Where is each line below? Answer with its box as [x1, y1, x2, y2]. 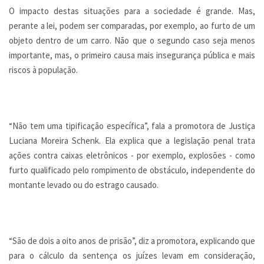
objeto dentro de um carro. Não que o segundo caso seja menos [9, 35, 255, 47]
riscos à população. [9, 64, 78, 76]
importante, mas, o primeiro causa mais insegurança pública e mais [9, 49, 255, 61]
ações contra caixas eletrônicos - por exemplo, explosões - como [9, 150, 255, 161]
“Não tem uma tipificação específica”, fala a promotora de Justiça [9, 120, 255, 132]
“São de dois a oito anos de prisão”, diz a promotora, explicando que [9, 235, 255, 247]
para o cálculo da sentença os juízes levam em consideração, [9, 250, 255, 262]
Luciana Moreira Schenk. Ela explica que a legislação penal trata [9, 135, 255, 147]
